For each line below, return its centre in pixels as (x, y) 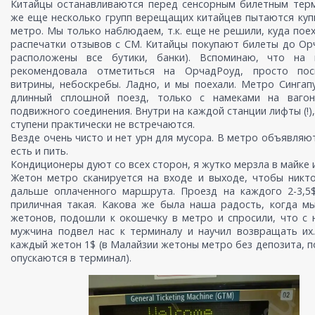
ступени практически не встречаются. (103, 124)
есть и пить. (39, 151)
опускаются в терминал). (71, 258)
